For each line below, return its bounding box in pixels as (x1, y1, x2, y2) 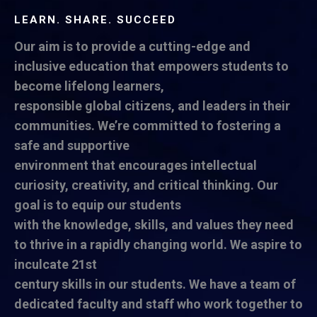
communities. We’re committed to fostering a (14, 118, 281, 133)
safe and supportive (14, 138, 129, 153)
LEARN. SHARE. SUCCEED (14, 13, 176, 26)
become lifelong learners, (14, 79, 164, 93)
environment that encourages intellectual (14, 158, 257, 173)
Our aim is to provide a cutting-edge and (14, 39, 250, 54)
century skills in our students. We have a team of (14, 277, 296, 292)
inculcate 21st (14, 257, 97, 272)
